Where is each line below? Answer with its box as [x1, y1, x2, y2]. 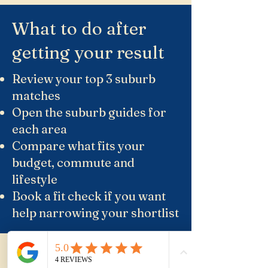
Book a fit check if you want [12, 188, 166, 203]
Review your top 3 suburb [12, 71, 156, 86]
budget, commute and [12, 155, 135, 170]
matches [12, 88, 60, 103]
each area [12, 121, 67, 136]
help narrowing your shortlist [12, 205, 179, 220]
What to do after [12, 18, 146, 39]
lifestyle [12, 172, 57, 187]
